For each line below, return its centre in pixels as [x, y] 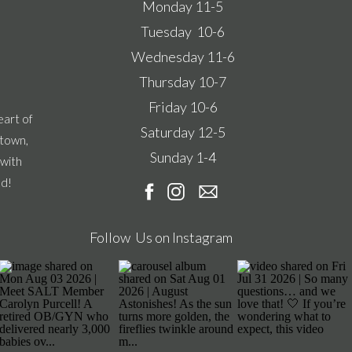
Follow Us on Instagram [161, 237]
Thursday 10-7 [183, 82]
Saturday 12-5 [183, 132]
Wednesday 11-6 [183, 57]
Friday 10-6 [183, 107]
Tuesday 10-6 [183, 31]
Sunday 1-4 [183, 157]
